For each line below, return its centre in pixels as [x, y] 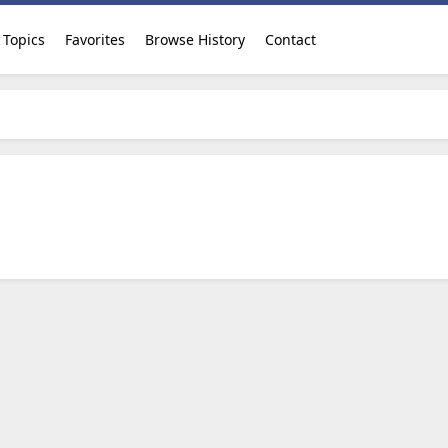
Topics [23, 39]
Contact [290, 39]
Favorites [94, 39]
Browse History [194, 39]
